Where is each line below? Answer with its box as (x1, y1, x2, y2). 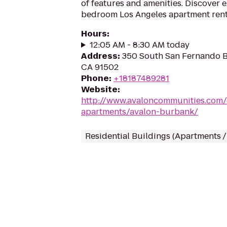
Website (81, 84, 118, 95)
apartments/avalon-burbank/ (81, 106, 198, 118)
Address (81, 50, 118, 62)
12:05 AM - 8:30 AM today (89, 39, 190, 51)
